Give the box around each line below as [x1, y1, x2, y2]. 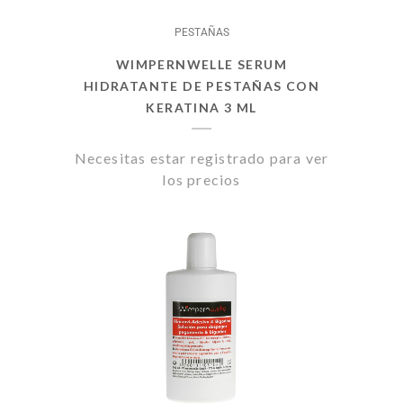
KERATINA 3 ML [146, 100, 257, 115]
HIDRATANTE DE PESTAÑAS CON [83, 78, 320, 94]
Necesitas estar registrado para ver [74, 149, 329, 166]
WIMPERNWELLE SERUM [115, 57, 288, 72]
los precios [162, 171, 241, 188]
